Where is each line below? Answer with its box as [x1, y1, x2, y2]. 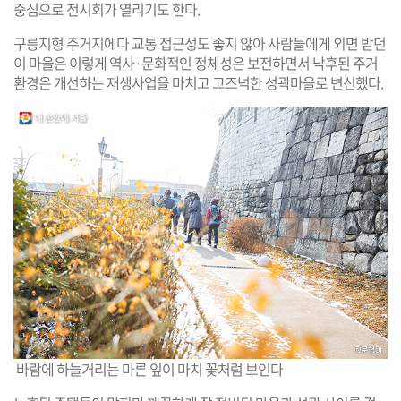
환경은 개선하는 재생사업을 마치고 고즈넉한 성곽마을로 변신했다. [13, 71, 383, 93]
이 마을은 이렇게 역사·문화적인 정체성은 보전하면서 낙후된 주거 [13, 51, 378, 73]
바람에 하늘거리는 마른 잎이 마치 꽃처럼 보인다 [13, 357, 283, 380]
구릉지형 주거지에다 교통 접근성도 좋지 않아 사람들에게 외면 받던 [13, 31, 386, 54]
